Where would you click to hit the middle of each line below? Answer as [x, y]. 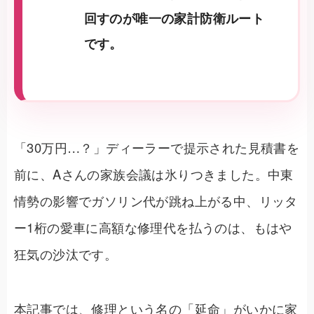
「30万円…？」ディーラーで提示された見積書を [157, 147]
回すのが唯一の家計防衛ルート [174, 18]
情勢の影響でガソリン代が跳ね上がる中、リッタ [156, 200]
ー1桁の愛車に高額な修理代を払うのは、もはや [153, 227]
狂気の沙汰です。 [66, 253]
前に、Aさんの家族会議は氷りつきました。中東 [154, 173]
